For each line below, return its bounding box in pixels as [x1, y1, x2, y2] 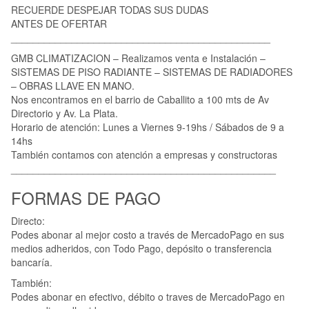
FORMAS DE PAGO [11, 185, 161, 210]
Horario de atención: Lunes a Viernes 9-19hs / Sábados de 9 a [11, 119, 284, 134]
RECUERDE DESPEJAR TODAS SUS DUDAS [11, 2, 208, 17]
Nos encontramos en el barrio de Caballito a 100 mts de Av [11, 92, 269, 106]
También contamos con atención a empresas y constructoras [11, 147, 277, 161]
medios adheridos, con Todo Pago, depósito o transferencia [11, 241, 272, 255]
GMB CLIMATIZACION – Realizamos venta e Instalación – [11, 50, 266, 65]
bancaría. [11, 255, 52, 269]
